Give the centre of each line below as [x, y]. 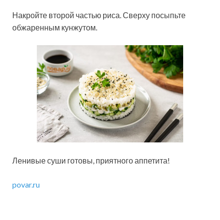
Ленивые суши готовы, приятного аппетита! [91, 161]
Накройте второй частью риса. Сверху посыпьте [99, 15]
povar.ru [26, 185]
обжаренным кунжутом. [55, 27]
